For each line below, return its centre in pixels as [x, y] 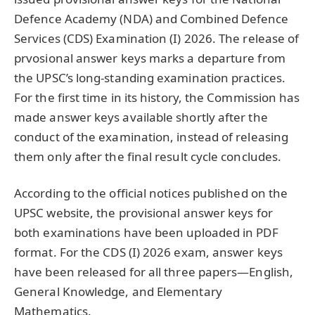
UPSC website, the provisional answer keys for [143, 213]
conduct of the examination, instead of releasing [152, 137]
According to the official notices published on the [151, 193]
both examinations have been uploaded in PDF [146, 233]
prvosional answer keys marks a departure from [150, 58]
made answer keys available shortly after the [141, 117]
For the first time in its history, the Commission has [157, 98]
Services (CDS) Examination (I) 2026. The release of [157, 39]
